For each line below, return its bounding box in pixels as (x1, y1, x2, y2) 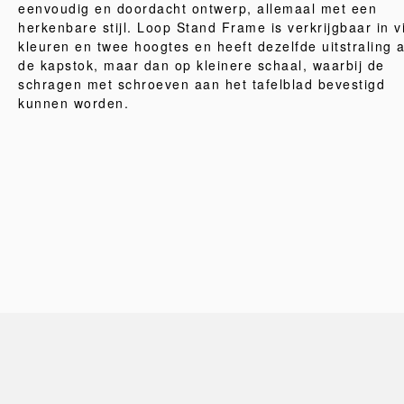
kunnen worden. (18, 94, 129, 112)
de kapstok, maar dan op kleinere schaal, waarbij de (18, 56, 385, 74)
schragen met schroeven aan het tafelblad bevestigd (18, 75, 385, 93)
